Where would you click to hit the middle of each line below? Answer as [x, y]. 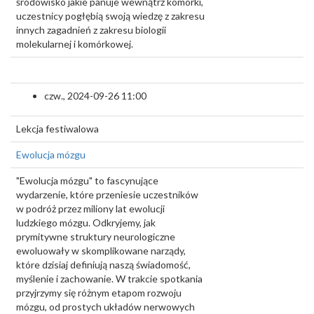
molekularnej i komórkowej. [75, 44]
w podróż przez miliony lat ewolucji [90, 209]
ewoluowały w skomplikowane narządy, [101, 251]
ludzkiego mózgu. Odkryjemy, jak [86, 223]
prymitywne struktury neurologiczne [96, 237]
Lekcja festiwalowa [57, 129]
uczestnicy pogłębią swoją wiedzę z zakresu [110, 16]
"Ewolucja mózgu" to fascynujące [87, 180]
